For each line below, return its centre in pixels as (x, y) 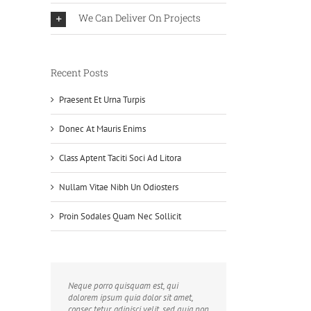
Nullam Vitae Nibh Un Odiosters (119, 187)
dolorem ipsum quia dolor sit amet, (131, 298)
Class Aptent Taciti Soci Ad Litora (120, 158)
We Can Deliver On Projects (140, 18)
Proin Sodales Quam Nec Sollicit (120, 217)
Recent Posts (79, 72)
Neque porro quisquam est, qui (123, 286)
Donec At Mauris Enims (102, 129)
